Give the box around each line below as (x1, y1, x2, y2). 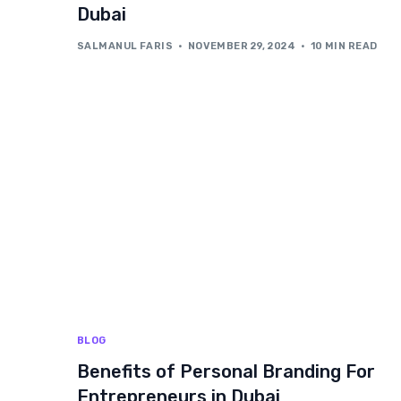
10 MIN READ (310, 40, 378, 53)
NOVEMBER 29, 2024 (187, 40, 296, 53)
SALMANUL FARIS (77, 40, 174, 53)
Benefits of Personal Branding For (77, 360, 375, 382)
